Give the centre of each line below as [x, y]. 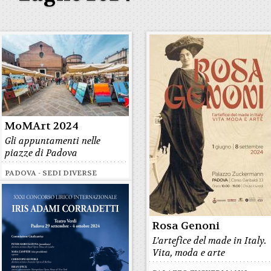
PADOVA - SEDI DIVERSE [51, 173]
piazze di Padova [41, 153]
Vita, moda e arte [189, 253]
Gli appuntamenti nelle [53, 141]
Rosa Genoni [186, 226]
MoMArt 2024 [42, 126]
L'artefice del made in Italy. [210, 241]
